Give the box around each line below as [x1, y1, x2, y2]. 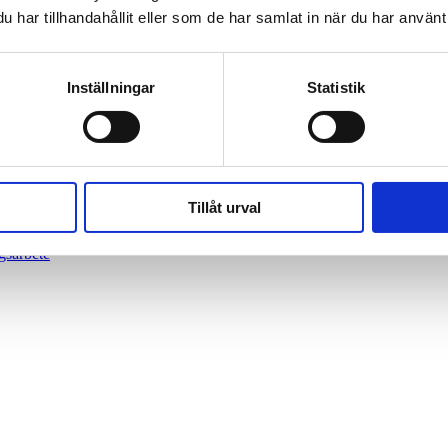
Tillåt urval [187, 198, 261, 216]
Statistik [307, 78, 365, 96]
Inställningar [66, 78, 156, 96]
